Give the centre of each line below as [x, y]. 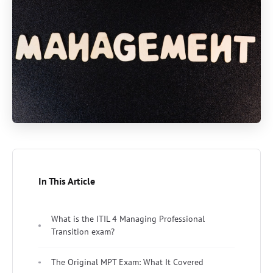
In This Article [67, 181]
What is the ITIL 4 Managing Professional [128, 219]
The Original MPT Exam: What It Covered [127, 262]
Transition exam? [83, 232]
